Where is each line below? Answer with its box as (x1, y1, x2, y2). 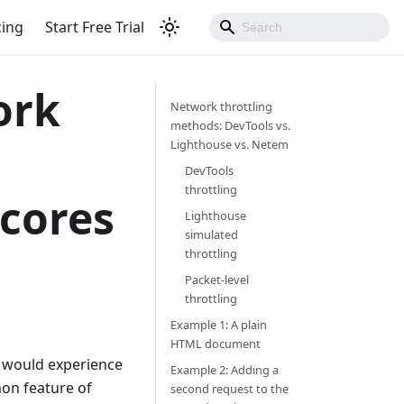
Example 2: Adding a (170, 362, 279, 378)
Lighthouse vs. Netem (170, 136, 289, 152)
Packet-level (184, 271, 249, 288)
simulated (184, 226, 238, 243)
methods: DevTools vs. (170, 117, 290, 133)
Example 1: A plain (170, 317, 267, 333)
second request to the (170, 381, 289, 397)
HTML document (170, 335, 261, 352)
